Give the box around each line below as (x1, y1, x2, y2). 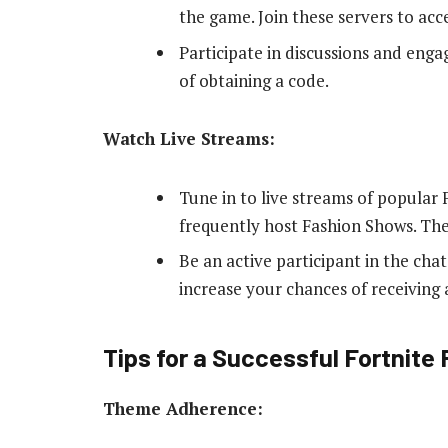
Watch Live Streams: (103, 127, 275, 151)
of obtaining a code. (179, 68, 329, 92)
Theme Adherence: (103, 396, 263, 420)
